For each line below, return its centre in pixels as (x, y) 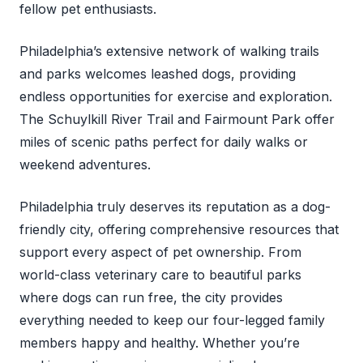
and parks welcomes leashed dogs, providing (158, 73)
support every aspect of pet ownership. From (160, 252)
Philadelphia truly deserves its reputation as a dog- (175, 206)
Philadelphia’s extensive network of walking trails (169, 51)
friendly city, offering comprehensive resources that (179, 229)
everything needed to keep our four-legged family (172, 320)
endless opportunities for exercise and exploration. (176, 96)
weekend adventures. (85, 164)
